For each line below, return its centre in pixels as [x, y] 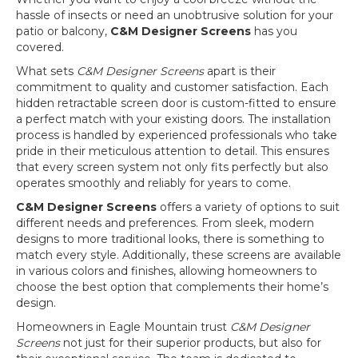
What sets [46, 72]
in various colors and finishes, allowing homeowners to [167, 271]
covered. [40, 48]
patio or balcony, [63, 32]
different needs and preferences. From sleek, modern [165, 223]
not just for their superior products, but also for [191, 343]
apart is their [240, 72]
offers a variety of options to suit [250, 207]
